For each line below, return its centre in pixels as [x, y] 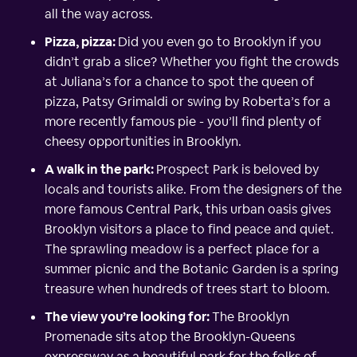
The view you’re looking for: [128, 316]
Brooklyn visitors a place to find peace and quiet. [189, 229]
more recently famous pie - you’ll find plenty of [183, 121]
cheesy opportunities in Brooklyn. [143, 141]
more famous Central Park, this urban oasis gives [188, 209]
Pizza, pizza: [81, 41]
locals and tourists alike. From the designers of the [193, 189]
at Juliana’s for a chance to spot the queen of [179, 81]
